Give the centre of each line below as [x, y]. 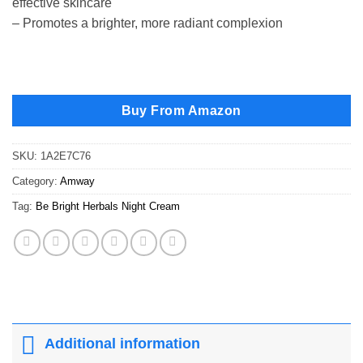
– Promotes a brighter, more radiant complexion [147, 23]
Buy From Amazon [181, 111]
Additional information [123, 344]
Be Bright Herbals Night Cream [108, 206]
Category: [36, 181]
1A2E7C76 [66, 156]
